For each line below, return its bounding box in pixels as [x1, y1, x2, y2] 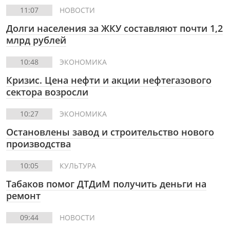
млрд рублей [6, 34, 66, 46]
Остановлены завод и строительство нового [6, 126, 214, 138]
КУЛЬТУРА [60, 161, 96, 170]
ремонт [6, 189, 41, 202]
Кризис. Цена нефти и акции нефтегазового [6, 74, 212, 86]
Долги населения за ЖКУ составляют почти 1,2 [6, 22, 223, 34]
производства [6, 138, 71, 150]
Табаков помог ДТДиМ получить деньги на [6, 178, 206, 190]
